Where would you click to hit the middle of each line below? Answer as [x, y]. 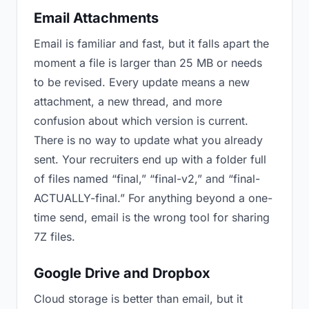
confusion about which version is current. [141, 121]
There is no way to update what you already [148, 140]
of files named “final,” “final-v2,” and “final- [147, 179]
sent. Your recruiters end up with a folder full [150, 159]
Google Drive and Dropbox [122, 273]
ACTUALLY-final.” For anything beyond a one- [153, 198]
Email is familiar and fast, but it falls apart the [151, 43]
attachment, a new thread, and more [128, 101]
